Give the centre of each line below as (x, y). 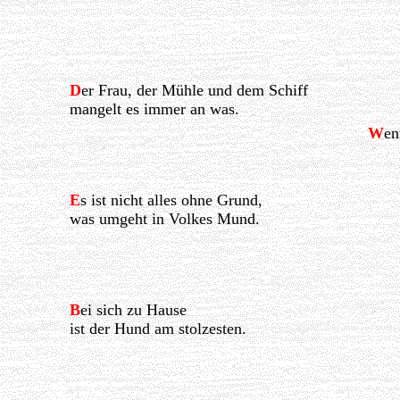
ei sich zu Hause (133, 310)
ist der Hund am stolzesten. (158, 329)
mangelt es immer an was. (154, 109)
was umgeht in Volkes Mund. (164, 219)
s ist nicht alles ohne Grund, (171, 200)
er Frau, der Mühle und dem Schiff (194, 91)
